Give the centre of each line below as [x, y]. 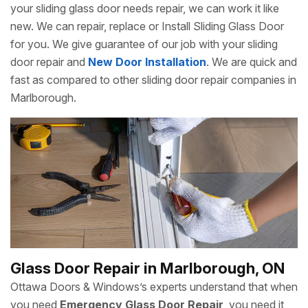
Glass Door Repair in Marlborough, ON [147, 268]
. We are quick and [252, 62]
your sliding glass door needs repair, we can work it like [145, 8]
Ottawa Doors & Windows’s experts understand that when [154, 287]
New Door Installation [147, 62]
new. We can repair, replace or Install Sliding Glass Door [147, 26]
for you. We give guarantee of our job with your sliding [144, 44]
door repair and [49, 62]
